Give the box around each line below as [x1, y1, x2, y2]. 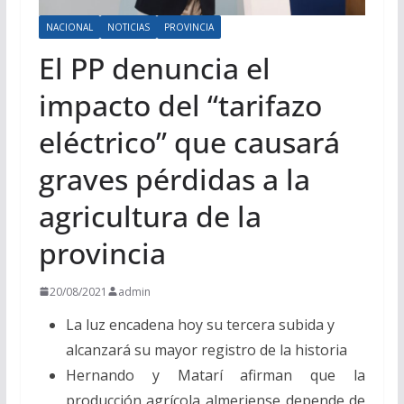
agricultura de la [38, 196, 262, 235]
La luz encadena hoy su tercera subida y [65, 314, 335, 335]
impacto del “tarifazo [38, 85, 322, 124]
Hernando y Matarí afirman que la [65, 364, 366, 385]
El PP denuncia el [38, 48, 271, 87]
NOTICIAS [106, 20, 150, 33]
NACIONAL [45, 20, 93, 33]
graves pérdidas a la [38, 159, 310, 198]
